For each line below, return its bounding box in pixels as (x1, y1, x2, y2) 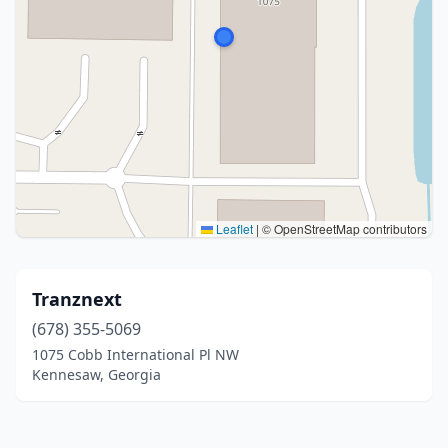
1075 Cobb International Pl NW (32, 345, 239, 364)
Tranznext (32, 287, 122, 311)
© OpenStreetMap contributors (259, 220, 427, 237)
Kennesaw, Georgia (32, 365, 161, 384)
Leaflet (213, 220, 253, 237)
